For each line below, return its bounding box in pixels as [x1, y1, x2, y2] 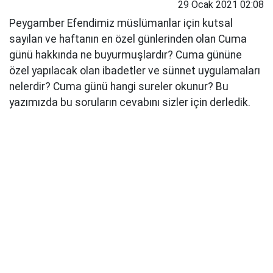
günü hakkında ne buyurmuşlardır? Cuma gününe [9, 49, 242, 62]
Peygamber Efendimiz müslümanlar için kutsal [9, 17, 233, 30]
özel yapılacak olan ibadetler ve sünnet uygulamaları [9, 65, 260, 77]
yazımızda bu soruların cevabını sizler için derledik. [9, 96, 250, 109]
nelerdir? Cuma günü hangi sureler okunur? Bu [9, 80, 229, 93]
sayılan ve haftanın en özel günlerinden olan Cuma [9, 33, 247, 46]
